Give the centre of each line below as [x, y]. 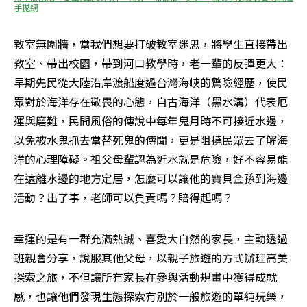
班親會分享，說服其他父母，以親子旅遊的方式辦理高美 [151, 258]
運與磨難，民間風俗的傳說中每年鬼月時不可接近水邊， [151, 121]
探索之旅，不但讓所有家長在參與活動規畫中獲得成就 [145, 277]
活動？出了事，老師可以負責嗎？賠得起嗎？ [123, 198]
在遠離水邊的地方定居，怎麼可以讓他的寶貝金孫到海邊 [151, 179]
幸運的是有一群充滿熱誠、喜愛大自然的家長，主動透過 [151, 239]
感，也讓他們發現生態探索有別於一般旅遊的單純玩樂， [151, 296]
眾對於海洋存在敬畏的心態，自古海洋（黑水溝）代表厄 [151, 102]
